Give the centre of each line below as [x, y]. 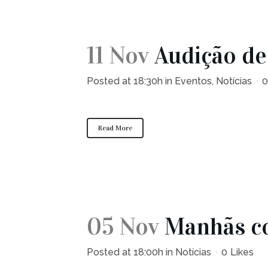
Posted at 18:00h [125, 252]
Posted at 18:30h [125, 81]
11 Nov [118, 55]
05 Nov [123, 226]
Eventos [193, 81]
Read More [115, 128]
